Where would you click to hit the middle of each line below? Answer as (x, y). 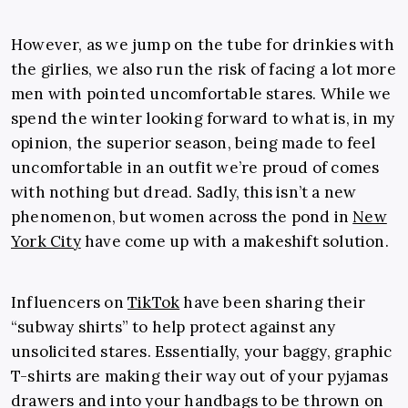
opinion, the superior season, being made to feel (194, 143)
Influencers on (69, 303)
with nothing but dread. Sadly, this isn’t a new (184, 193)
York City (46, 242)
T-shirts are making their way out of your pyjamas (199, 377)
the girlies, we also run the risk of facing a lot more (204, 70)
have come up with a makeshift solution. (235, 242)
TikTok (154, 303)
